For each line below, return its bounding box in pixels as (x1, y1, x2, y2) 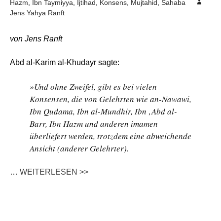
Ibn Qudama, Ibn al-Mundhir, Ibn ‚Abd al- (30, 106, 177, 117)
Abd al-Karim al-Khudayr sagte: (10, 58, 119, 67)
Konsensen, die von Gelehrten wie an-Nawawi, (30, 93, 191, 105)
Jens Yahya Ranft (10, 9, 65, 17)
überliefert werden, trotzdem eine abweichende (30, 130, 191, 142)
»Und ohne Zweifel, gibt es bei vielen (30, 81, 157, 92)
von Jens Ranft (10, 35, 62, 43)
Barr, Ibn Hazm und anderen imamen (30, 118, 158, 129)
